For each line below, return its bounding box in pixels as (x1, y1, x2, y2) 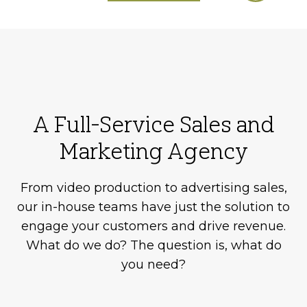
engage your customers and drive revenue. (21, 219, 286, 234)
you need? (121, 257, 186, 273)
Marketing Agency (59, 137, 248, 165)
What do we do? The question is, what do (25, 238, 282, 254)
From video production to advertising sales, (20, 180, 287, 196)
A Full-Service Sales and (32, 110, 275, 138)
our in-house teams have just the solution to (17, 199, 290, 215)
